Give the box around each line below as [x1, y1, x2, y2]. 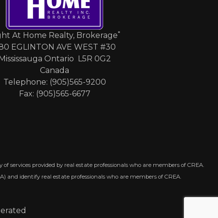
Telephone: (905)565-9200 [3, 77, 106, 87]
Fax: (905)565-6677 [18, 89, 91, 98]
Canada [40, 66, 69, 75]
